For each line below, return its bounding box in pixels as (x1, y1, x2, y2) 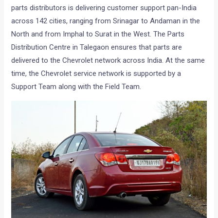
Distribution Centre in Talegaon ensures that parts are (11, 42, 182, 52)
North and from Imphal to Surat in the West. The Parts (11, 29, 185, 38)
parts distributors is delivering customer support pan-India (11, 3, 197, 12)
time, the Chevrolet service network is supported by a (11, 69, 182, 78)
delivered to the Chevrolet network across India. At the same (11, 55, 205, 65)
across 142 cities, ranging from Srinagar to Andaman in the (11, 16, 200, 25)
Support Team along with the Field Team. (11, 82, 142, 91)
